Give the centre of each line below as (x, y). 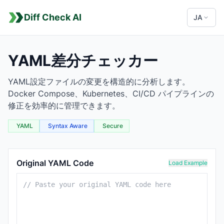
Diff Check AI (53, 17)
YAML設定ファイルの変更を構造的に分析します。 (99, 81)
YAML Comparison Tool (52, 154)
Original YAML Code (55, 163)
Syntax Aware (68, 126)
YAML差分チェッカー (83, 60)
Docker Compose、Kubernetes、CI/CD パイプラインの (111, 93)
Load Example (188, 163)
